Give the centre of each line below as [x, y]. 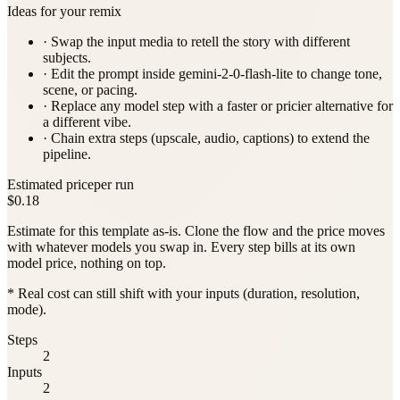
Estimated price [50, 184]
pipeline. [67, 154]
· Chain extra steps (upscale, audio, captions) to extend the [206, 137]
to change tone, [337, 73]
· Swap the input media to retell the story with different [196, 41]
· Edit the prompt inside [109, 73]
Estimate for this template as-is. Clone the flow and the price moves [196, 230]
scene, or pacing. [90, 89]
